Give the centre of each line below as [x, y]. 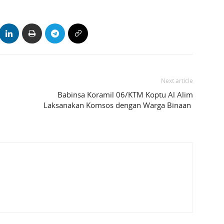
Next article [177, 81]
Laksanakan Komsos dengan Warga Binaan [118, 105]
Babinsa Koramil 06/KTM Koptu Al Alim [125, 95]
